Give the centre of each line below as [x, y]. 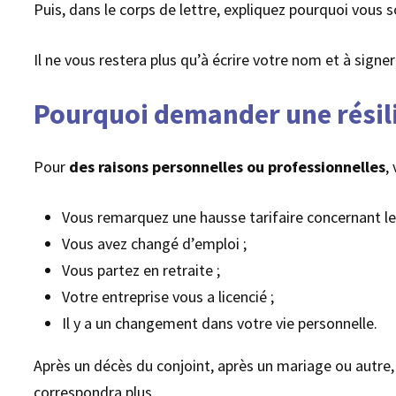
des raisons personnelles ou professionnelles [226, 167]
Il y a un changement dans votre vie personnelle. [220, 324]
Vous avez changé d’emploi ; [155, 244]
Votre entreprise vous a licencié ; [168, 297]
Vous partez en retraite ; [141, 270]
